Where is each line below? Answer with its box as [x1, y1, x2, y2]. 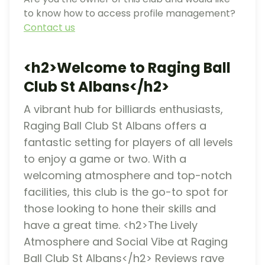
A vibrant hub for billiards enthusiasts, [24, 101, 223, 117]
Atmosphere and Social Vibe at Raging [24, 234, 228, 249]
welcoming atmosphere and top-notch [24, 167, 232, 183]
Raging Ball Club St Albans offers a [24, 118, 206, 133]
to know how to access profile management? [24, 6, 235, 20]
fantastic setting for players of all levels [24, 134, 233, 150]
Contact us [24, 20, 75, 34]
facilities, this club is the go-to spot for [24, 184, 228, 199]
